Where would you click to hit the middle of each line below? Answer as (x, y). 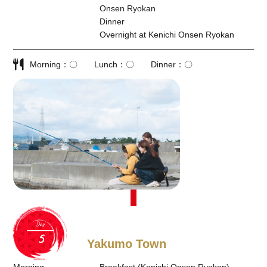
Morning (46, 64)
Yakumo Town (126, 244)
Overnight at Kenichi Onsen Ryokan (167, 34)
